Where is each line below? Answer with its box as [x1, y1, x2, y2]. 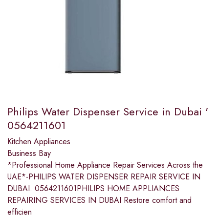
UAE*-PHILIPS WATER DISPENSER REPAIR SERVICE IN [7, 171, 200, 183]
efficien [7, 206, 32, 218]
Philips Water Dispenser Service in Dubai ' [7, 104, 208, 120]
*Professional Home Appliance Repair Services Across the [7, 159, 203, 171]
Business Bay [7, 148, 51, 159]
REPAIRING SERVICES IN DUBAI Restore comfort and [7, 195, 192, 206]
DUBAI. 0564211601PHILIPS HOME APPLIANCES [7, 183, 179, 195]
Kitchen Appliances [7, 136, 70, 148]
